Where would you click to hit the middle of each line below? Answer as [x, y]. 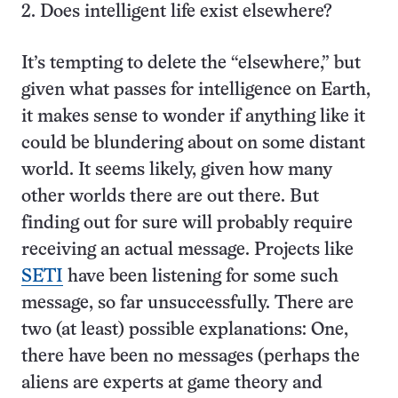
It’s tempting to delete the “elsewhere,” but [191, 64]
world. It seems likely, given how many [177, 170]
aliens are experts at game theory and [172, 383]
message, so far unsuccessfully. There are [187, 303]
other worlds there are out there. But [170, 197]
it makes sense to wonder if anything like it [193, 117]
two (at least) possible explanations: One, [185, 330]
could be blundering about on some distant [193, 143]
